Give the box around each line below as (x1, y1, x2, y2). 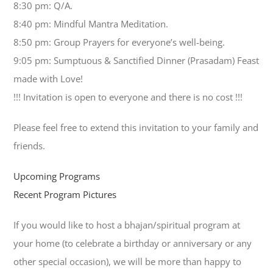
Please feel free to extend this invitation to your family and (13, 121, 259, 134)
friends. (13, 140, 46, 152)
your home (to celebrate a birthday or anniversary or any (13, 237, 252, 250)
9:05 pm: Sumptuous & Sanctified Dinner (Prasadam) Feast (13, 54, 260, 67)
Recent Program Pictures (13, 188, 117, 201)
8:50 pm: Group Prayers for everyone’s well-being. (13, 36, 225, 49)
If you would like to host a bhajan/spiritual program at (13, 219, 241, 232)
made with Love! (13, 73, 83, 85)
